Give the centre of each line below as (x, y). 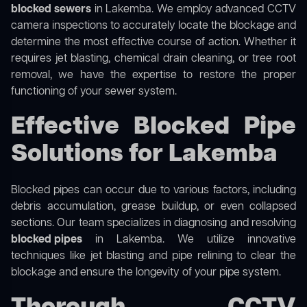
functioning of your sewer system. (94, 92)
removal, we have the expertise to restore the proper (153, 76)
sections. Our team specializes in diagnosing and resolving (153, 224)
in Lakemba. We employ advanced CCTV (194, 10)
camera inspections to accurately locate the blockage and (153, 26)
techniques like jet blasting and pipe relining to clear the (153, 257)
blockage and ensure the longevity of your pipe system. (146, 273)
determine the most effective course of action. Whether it (153, 43)
